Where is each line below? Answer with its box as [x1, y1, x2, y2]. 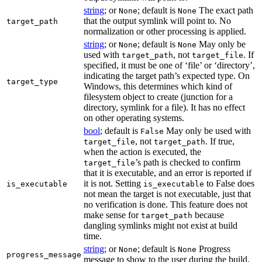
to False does [204, 178, 254, 189]
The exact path [196, 5, 253, 16]
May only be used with [164, 126, 251, 136]
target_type [6, 77, 58, 87]
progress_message [6, 250, 81, 260]
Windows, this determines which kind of [84, 81, 232, 92]
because [192, 210, 224, 220]
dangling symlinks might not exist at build [84, 220, 237, 231]
